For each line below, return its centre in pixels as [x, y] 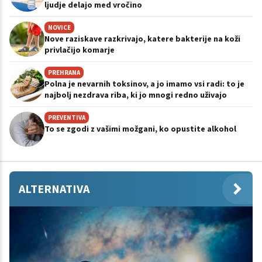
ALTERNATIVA [54, 188]
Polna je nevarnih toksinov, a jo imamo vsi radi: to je [144, 83]
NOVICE [59, 27]
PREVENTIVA [67, 117]
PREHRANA [64, 72]
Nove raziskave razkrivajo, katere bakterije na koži [142, 38]
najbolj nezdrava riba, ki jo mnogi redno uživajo [136, 94]
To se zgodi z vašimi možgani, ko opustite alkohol [140, 128]
